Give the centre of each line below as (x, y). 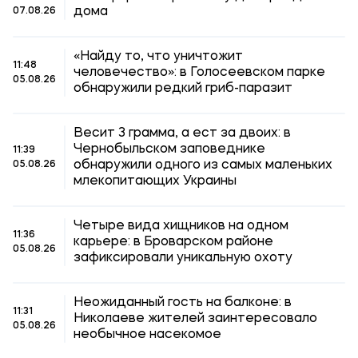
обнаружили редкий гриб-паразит (183, 89)
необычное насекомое (147, 335)
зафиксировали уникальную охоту (183, 258)
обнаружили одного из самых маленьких (203, 165)
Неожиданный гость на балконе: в (183, 303)
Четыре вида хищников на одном (181, 226)
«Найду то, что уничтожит (158, 57)
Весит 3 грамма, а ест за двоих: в (182, 133)
